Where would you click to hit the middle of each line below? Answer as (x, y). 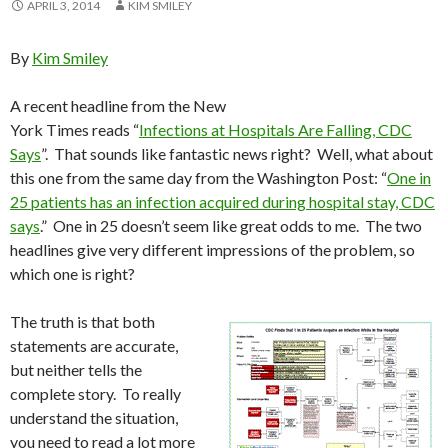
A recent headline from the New (118, 106)
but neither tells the (76, 370)
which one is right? (72, 274)
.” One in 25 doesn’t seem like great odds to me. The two (231, 226)
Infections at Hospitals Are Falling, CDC (275, 130)
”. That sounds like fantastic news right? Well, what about (237, 154)
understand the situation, (94, 418)
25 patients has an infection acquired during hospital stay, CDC (222, 202)
